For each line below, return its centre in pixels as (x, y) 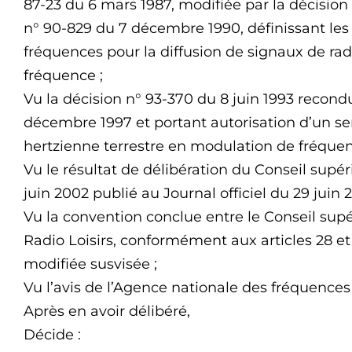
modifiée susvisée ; (90, 264)
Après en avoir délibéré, (107, 311)
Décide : (52, 335)
